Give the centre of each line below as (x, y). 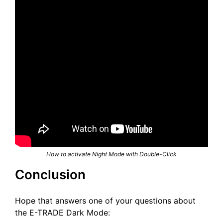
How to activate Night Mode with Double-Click (111, 154)
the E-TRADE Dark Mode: (62, 213)
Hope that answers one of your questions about (105, 201)
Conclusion (50, 175)
